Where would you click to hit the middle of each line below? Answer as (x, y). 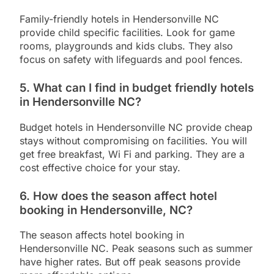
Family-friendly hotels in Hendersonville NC (119, 19)
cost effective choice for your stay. (100, 167)
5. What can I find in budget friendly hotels (137, 88)
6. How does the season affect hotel (118, 196)
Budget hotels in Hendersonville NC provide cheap (136, 127)
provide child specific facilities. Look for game (127, 32)
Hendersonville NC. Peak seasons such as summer (136, 249)
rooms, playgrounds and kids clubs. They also (126, 46)
